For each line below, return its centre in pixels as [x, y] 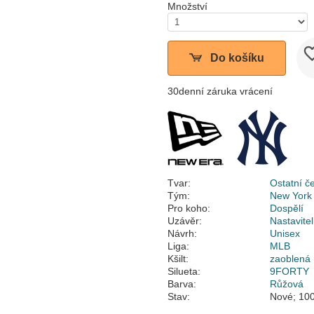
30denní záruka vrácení [220, 91]
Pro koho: [189, 208]
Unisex [285, 233]
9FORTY [290, 271]
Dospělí [287, 208]
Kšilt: [178, 259]
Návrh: [182, 233]
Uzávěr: [185, 221]
